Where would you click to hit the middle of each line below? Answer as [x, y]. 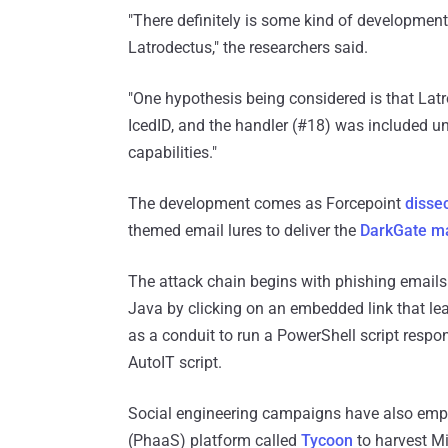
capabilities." [172, 153]
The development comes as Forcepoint [266, 204]
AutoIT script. [175, 363]
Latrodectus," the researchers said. [248, 48]
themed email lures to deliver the [244, 231]
